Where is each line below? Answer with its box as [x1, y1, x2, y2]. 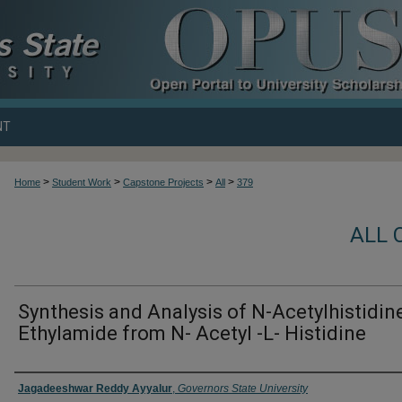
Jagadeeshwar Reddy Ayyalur [18, 382, 172, 395]
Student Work [52, 177, 111, 188]
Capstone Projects [123, 177, 204, 188]
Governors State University [178, 382, 308, 395]
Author [14, 378, 67, 399]
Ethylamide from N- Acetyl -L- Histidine [18, 322, 366, 345]
